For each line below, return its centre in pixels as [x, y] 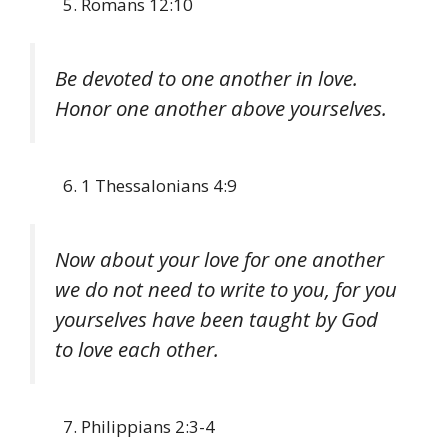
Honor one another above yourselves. [221, 107]
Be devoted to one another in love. [206, 77]
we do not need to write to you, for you [226, 288]
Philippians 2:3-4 [148, 427]
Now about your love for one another [219, 258]
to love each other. [137, 348]
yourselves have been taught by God [216, 318]
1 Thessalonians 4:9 [159, 186]
